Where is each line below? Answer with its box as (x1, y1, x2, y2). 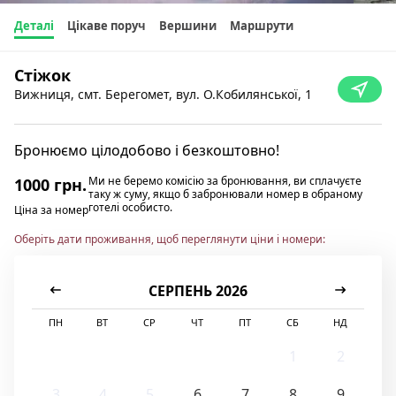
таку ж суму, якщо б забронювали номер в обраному (88, 186, 362, 202)
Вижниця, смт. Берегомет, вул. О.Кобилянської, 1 (14, 86, 312, 103)
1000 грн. (14, 173, 87, 195)
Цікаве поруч (67, 18, 146, 34)
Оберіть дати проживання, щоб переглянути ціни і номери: (14, 231, 325, 247)
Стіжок (14, 65, 71, 87)
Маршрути (230, 18, 293, 34)
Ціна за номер (14, 202, 88, 217)
